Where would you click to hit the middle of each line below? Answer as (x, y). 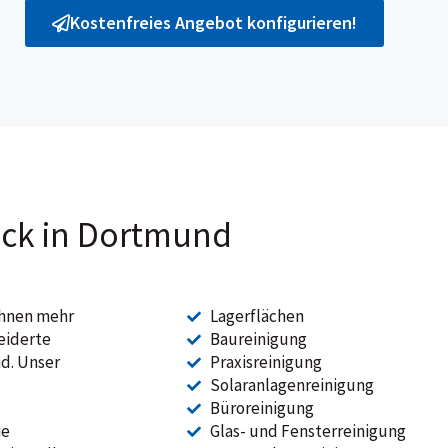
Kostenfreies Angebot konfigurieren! (214, 22)
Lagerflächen (256, 316)
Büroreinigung (261, 408)
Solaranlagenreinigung (291, 385)
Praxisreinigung (265, 362)
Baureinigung (258, 339)
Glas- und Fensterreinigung (307, 431)
